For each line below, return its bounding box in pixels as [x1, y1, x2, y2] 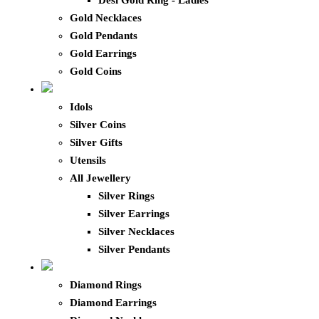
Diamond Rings [70, 279, 142, 291]
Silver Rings [98, 190, 155, 202]
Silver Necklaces [98, 226, 174, 238]
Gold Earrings [70, 48, 137, 60]
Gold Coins [70, 66, 122, 78]
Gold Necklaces [70, 12, 142, 24]
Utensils [70, 155, 106, 167]
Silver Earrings [98, 208, 169, 220]
